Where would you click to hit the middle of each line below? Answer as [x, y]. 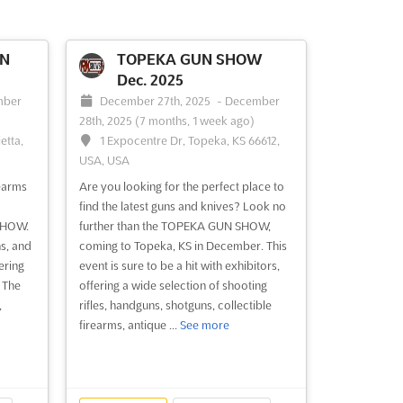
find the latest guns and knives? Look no [182, 206]
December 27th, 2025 [157, 100]
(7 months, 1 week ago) [194, 120]
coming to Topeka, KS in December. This [183, 245]
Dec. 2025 [150, 80]
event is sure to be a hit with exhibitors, [179, 265]
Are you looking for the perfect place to [181, 186]
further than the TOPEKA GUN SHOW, [175, 225]
